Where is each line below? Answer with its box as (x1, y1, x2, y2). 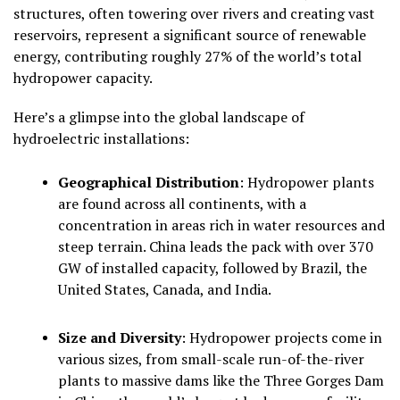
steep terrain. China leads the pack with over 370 (58, 237, 373, 257)
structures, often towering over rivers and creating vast (13, 4, 375, 24)
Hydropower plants (244, 172, 374, 193)
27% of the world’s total (204, 46, 362, 67)
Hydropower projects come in (186, 328, 382, 348)
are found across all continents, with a (58, 194, 306, 214)
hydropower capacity (13, 68, 149, 88)
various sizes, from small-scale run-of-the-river (58, 349, 364, 370)
